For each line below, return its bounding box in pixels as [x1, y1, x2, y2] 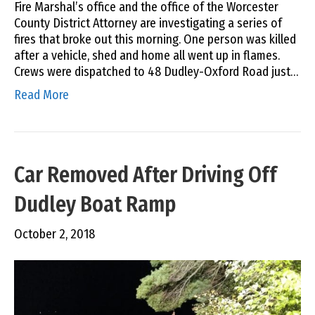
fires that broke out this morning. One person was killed [14, 31, 296, 47]
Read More [14, 86, 69, 103]
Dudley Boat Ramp [14, 191, 176, 217]
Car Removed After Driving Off [14, 162, 277, 188]
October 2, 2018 [14, 226, 95, 242]
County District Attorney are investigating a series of [14, 15, 282, 31]
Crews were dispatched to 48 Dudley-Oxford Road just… [14, 63, 298, 79]
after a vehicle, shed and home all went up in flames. [14, 47, 283, 63]
